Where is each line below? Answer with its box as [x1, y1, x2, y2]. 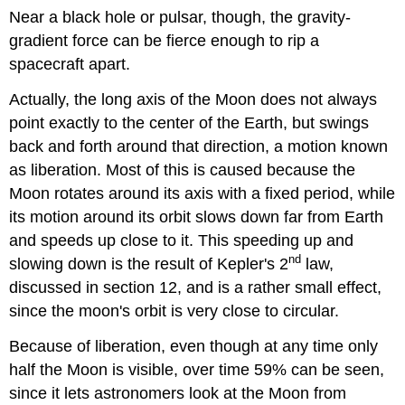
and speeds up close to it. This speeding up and [9, 231, 354, 250]
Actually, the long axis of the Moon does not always [9, 89, 378, 108]
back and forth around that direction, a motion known [9, 137, 389, 155]
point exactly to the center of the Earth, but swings [9, 113, 370, 132]
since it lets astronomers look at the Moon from [9, 383, 347, 402]
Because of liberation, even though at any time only [9, 336, 379, 355]
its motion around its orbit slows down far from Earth [9, 207, 384, 226]
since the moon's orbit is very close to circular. [9, 301, 340, 320]
